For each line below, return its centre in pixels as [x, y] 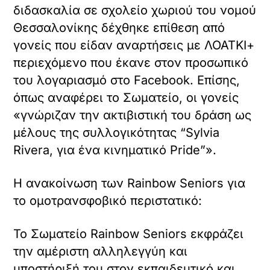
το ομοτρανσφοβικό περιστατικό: [108, 201]
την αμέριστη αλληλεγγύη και [101, 252]
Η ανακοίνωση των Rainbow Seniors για [130, 184]
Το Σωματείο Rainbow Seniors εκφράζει [129, 234]
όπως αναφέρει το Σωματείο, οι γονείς [126, 98]
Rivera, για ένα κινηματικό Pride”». [115, 150]
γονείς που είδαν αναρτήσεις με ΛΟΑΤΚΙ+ [134, 46]
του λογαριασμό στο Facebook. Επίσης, [127, 80]
